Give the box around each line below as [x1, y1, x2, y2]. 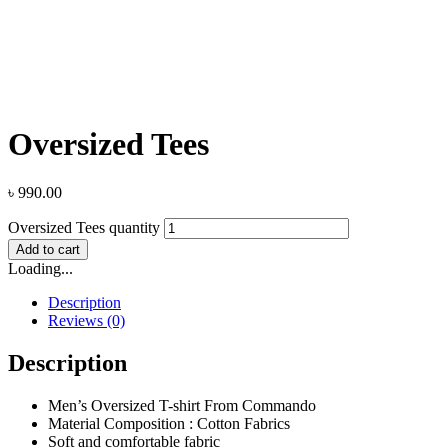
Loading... [8, 260, 73, 278]
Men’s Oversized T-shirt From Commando [48, 396, 316, 414]
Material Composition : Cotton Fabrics [48, 414, 290, 432]
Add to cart [16, 242, 80, 258]
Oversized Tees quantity [8, 219, 160, 237]
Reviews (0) [48, 312, 125, 330]
